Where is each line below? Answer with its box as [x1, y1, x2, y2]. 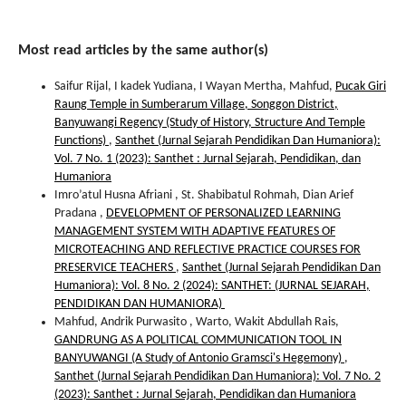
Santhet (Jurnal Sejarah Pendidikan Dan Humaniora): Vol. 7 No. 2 [54, 370, 381, 384]
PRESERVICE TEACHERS [54, 261, 176, 275]
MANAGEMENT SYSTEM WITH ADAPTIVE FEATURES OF [54, 225, 335, 239]
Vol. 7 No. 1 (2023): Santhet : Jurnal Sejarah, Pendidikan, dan [54, 152, 361, 167]
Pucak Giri [335, 80, 386, 94]
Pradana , [54, 207, 106, 221]
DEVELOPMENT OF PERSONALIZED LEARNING [106, 207, 341, 221]
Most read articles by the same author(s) [18, 43, 268, 59]
